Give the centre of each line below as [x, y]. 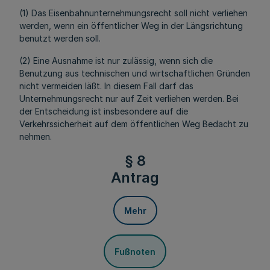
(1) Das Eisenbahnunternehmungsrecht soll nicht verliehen [133, 13]
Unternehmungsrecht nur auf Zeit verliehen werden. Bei [129, 99]
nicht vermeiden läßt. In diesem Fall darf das [106, 86]
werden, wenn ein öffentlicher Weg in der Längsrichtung [131, 26]
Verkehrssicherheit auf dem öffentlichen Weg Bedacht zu [134, 124]
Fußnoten [135, 251]
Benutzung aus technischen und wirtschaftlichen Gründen [135, 73]
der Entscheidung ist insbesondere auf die [104, 111]
